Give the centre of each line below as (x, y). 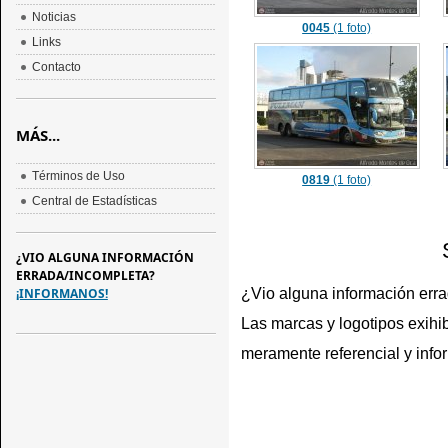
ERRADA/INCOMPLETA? (85, 275)
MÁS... (37, 135)
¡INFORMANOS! (61, 293)
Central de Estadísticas (94, 201)
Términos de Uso (78, 176)
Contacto (56, 67)
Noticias (53, 17)
